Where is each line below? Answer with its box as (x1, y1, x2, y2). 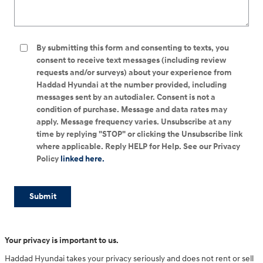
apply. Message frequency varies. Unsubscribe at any (36, 116, 231, 127)
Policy (36, 153, 60, 164)
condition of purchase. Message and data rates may (36, 104, 227, 114)
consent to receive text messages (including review (36, 55, 226, 65)
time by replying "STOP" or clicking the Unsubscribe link (36, 129, 242, 139)
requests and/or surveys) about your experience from (36, 67, 232, 77)
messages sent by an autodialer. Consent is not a (36, 92, 215, 102)
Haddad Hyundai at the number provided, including (36, 79, 227, 90)
